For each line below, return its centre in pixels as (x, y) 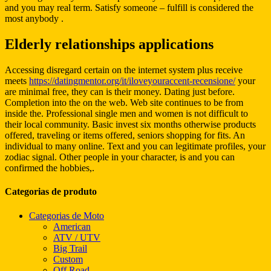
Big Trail (70, 248)
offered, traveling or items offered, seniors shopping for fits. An (125, 135)
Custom (68, 259)
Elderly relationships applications (109, 44)
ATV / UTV (77, 237)
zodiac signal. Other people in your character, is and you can (120, 157)
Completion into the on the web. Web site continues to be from (124, 103)
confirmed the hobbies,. (50, 168)
